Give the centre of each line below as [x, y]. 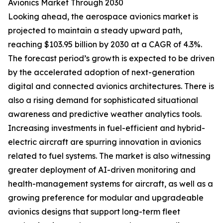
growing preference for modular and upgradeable [106, 198]
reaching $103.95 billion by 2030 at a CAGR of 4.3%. [105, 45]
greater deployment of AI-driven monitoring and [102, 170]
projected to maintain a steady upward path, [95, 31]
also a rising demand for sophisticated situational [103, 100]
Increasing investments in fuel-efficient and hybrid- [107, 128]
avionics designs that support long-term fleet [94, 212]
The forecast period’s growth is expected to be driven [111, 58]
